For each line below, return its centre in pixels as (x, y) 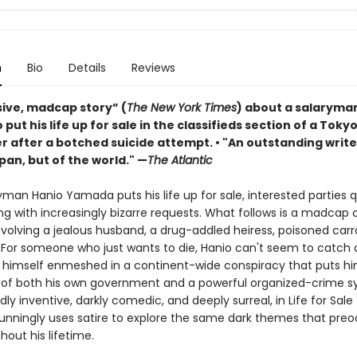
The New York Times (181, 108)
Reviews (153, 68)
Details (87, 68)
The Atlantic (180, 160)
